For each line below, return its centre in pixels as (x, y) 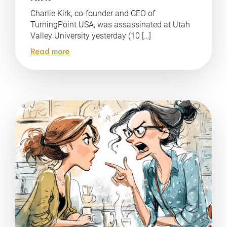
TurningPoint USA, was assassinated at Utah (110, 25)
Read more (50, 50)
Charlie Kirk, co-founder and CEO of (93, 13)
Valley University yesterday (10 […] (91, 36)
